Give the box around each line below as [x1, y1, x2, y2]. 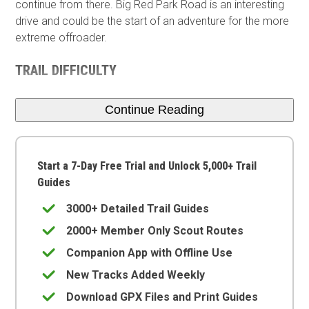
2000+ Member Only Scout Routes [66, 223, 244, 237]
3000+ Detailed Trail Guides [66, 201, 210, 215]
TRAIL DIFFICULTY [15, 62, 117, 79]
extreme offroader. [15, 31, 108, 44]
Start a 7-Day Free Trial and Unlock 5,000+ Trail [37, 159, 257, 172]
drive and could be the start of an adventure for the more [15, 14, 290, 28]
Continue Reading [105, 102, 204, 117]
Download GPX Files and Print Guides [66, 290, 259, 303]
